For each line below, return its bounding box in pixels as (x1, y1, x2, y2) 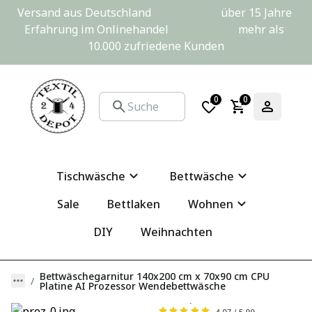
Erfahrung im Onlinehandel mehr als (24, 22, 285, 38)
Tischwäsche (56, 168, 125, 184)
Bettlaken (107, 196, 160, 212)
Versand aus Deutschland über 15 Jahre (17, 5, 292, 21)
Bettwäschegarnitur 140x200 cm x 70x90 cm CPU (40, 269, 270, 283)
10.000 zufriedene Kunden (87, 38, 224, 54)
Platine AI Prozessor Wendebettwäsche (40, 279, 226, 292)
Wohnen (187, 196, 233, 212)
